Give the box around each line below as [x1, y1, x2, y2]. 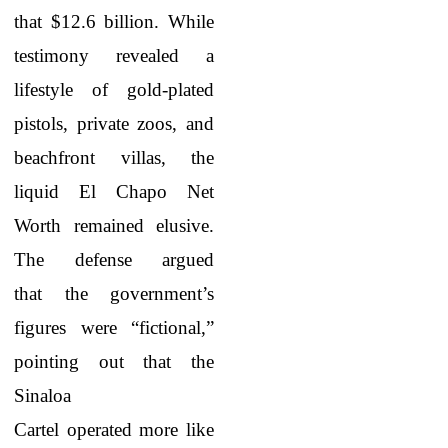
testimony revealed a [14, 45, 214, 66]
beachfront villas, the [14, 147, 214, 168]
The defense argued [14, 249, 214, 270]
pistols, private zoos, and [14, 113, 214, 134]
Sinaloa [14, 385, 71, 406]
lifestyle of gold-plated [14, 79, 214, 100]
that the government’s [14, 283, 214, 304]
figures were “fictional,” [14, 317, 214, 338]
